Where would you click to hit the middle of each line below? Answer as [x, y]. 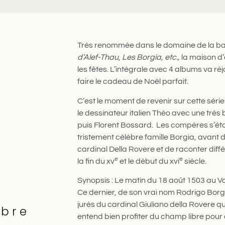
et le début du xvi [148, 161]
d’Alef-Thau [98, 58]
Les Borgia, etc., [151, 58]
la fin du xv [96, 161]
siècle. [194, 161]
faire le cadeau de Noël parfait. [133, 82]
